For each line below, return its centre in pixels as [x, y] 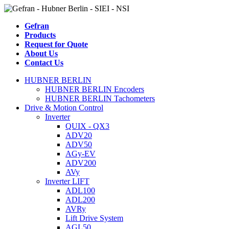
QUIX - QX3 [87, 126]
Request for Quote [56, 44]
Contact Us [44, 63]
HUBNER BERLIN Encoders [95, 89]
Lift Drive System [94, 218]
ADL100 [80, 190]
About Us [41, 53]
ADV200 [81, 163]
